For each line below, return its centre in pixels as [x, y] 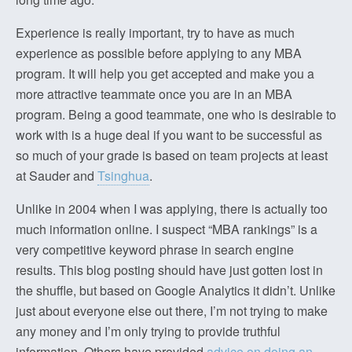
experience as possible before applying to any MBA [159, 53]
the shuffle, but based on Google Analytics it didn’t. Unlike [176, 290]
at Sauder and [57, 176]
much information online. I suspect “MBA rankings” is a [167, 229]
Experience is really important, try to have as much [155, 33]
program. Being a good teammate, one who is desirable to [176, 114]
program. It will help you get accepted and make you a [165, 73]
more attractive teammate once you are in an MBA [154, 94]
